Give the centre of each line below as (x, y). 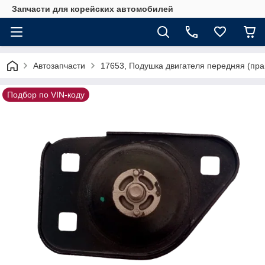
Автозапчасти (59, 66)
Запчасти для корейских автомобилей (93, 9)
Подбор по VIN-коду (46, 95)
